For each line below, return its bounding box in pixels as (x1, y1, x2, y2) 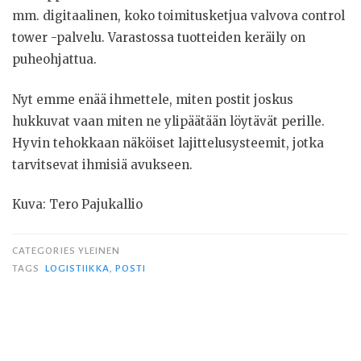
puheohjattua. (12, 52, 97, 68)
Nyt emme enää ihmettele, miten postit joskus (12, 91, 293, 107)
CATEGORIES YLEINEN (12, 244, 121, 256)
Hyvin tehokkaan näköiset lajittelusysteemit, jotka (12, 135, 324, 151)
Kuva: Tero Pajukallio (12, 197, 143, 213)
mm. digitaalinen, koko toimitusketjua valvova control (12, 8, 345, 24)
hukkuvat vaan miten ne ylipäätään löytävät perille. (12, 113, 325, 129)
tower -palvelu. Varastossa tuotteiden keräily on (12, 30, 305, 46)
